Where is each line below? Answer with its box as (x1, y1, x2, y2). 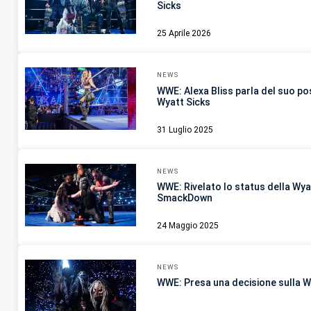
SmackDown (157, 192, 212, 203)
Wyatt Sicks (157, 96, 210, 108)
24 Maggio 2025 (157, 220, 219, 230)
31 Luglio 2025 (157, 124, 213, 135)
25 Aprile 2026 (157, 28, 211, 39)
